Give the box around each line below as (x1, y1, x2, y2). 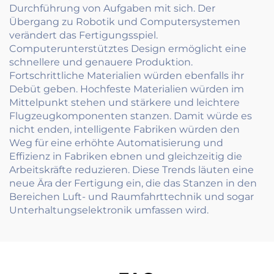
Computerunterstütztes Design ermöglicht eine (9, 43, 246, 55)
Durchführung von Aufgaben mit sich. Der (9, 2, 215, 15)
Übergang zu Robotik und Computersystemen (9, 16, 240, 28)
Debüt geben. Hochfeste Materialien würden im (9, 83, 244, 95)
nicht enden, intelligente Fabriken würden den (9, 124, 240, 136)
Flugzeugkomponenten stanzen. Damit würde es (9, 110, 252, 122)
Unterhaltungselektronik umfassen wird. (9, 204, 209, 217)
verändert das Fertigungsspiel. (9, 29, 158, 42)
